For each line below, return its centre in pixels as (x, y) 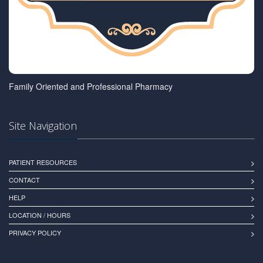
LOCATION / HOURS (40, 215)
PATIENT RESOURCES (43, 162)
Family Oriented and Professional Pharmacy (91, 86)
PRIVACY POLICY (35, 232)
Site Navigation (43, 125)
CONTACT (24, 179)
